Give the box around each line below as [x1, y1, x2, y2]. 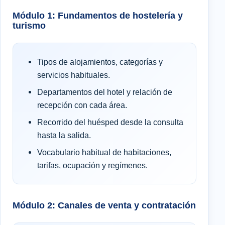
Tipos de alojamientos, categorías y [37, 57, 163, 66]
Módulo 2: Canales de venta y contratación [13, 199, 196, 210]
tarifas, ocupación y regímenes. [37, 160, 148, 170]
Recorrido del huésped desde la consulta [37, 117, 183, 127]
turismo [13, 20, 46, 31]
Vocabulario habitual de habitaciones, [37, 147, 171, 157]
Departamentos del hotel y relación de [37, 87, 172, 96]
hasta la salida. [37, 130, 91, 140]
